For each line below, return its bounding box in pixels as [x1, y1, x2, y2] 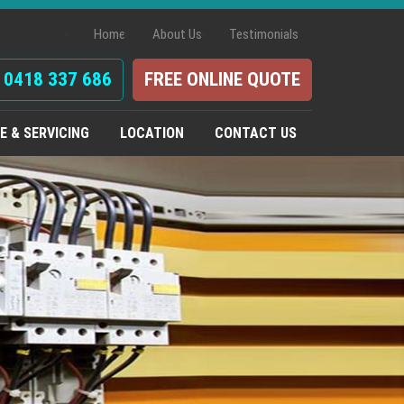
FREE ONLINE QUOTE [144, 69, 300, 90]
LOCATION [120, 124, 184, 142]
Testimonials [229, 26, 298, 42]
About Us [152, 26, 202, 42]
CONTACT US [215, 124, 297, 142]
